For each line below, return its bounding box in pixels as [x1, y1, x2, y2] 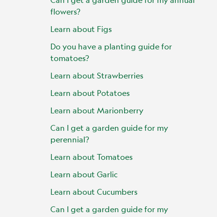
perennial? [50, 134, 89, 144]
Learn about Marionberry [50, 105, 143, 115]
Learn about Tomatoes [50, 152, 133, 162]
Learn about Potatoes [50, 88, 130, 98]
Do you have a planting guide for [50, 41, 172, 51]
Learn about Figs [50, 24, 112, 34]
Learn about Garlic [50, 169, 118, 179]
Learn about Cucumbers [50, 186, 138, 197]
